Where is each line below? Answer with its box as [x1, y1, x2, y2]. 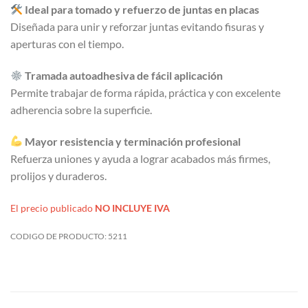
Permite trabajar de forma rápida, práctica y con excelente [10, 86, 280, 100]
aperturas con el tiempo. [10, 37, 124, 51]
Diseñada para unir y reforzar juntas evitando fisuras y [10, 20, 264, 34]
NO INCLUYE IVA [95, 201, 170, 214]
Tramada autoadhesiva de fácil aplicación [25, 69, 223, 82]
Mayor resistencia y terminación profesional [25, 134, 241, 148]
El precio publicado [10, 201, 95, 214]
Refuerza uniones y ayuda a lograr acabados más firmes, [10, 151, 270, 165]
